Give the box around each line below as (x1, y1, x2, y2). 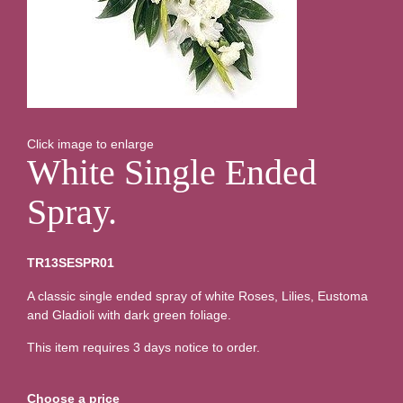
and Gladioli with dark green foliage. (27, 307, 235, 322)
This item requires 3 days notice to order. (27, 340, 260, 355)
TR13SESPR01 (27, 255, 114, 271)
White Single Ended (27, 152, 317, 193)
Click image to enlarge (27, 137, 154, 152)
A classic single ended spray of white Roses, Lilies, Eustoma (27, 288, 368, 303)
